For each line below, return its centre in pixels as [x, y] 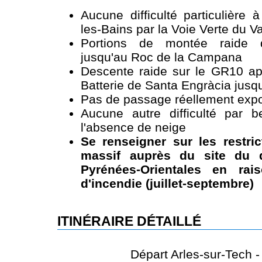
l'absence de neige [133, 127]
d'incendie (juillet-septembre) [167, 184]
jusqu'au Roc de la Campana [161, 57]
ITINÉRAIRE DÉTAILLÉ [129, 222]
